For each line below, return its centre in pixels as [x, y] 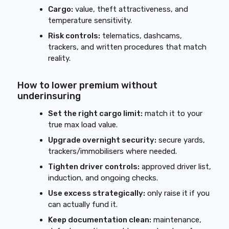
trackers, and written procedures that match [128, 47]
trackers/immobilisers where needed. [113, 151]
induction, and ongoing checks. [103, 178]
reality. [60, 58]
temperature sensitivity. [90, 20]
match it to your [173, 113]
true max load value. [83, 125]
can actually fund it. [83, 204]
